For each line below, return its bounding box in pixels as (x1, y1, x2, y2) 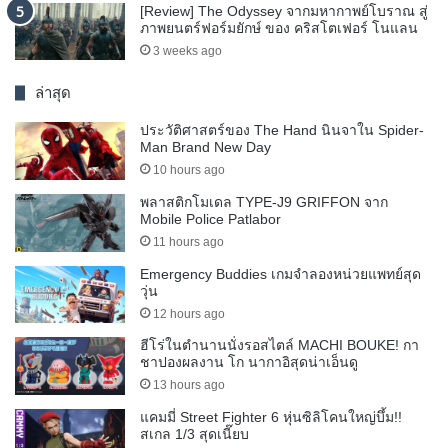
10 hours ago (153, 163, 225, 178)
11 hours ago (153, 234, 224, 249)
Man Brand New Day (140, 139, 271, 156)
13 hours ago (153, 378, 225, 393)
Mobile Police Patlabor (140, 210, 281, 227)
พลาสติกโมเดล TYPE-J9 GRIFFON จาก (140, 193, 388, 210)
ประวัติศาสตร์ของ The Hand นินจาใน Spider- (140, 122, 424, 139)
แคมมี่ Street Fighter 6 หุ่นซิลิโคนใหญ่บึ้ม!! (140, 408, 402, 425)
